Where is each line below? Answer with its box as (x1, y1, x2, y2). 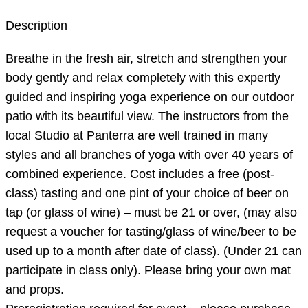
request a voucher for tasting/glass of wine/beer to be (5, 225, 296, 239)
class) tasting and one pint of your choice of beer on (5, 186, 289, 201)
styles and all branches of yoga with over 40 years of (5, 148, 293, 162)
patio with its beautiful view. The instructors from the (5, 109, 289, 124)
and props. (5, 283, 64, 297)
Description (5, 19, 67, 33)
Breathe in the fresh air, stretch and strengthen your (5, 52, 287, 66)
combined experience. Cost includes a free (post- (5, 167, 274, 181)
